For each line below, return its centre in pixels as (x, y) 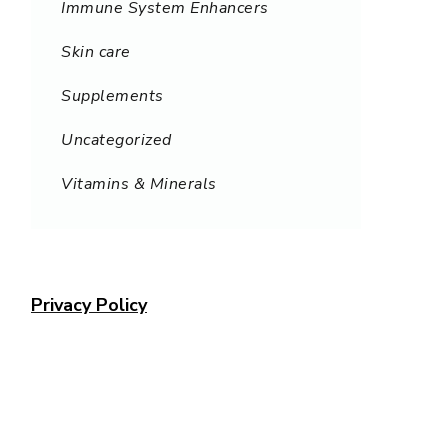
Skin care (96, 51)
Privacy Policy (89, 304)
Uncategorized (116, 139)
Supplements (112, 95)
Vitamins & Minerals (139, 183)
